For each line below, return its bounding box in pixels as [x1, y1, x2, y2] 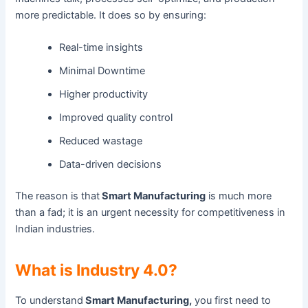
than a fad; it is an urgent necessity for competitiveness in [15, 206, 286, 219]
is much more [206, 190, 272, 203]
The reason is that [15, 190, 100, 203]
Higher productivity [59, 88, 148, 101]
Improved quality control [59, 111, 173, 124]
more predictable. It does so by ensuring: [15, 9, 207, 22]
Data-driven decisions [59, 158, 162, 171]
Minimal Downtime [59, 65, 146, 78]
